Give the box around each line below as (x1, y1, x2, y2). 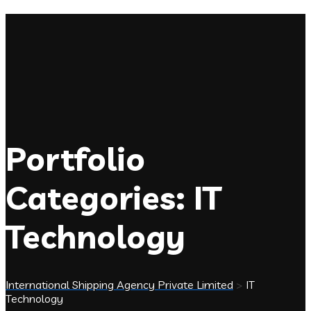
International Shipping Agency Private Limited (6, 277, 233, 292)
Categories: (6, 177, 194, 218)
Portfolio (6, 138, 145, 179)
